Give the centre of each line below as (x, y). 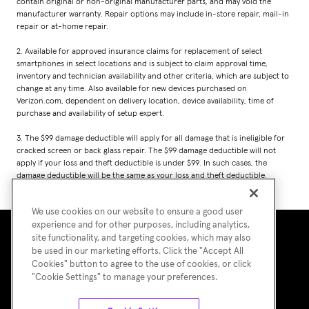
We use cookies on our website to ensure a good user (137, 212)
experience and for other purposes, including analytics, (141, 225)
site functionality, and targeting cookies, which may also (141, 238)
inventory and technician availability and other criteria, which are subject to (153, 77)
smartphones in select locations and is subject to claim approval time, (142, 64)
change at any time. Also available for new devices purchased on (132, 89)
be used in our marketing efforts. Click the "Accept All (138, 251)
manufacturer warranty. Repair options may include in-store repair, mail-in (153, 15)
